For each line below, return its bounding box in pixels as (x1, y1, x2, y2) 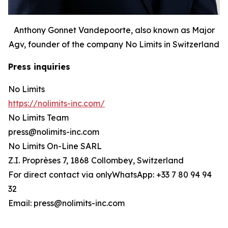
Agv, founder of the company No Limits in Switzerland (9, 39, 219, 49)
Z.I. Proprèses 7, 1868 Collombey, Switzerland (8, 155, 184, 165)
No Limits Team (8, 112, 69, 123)
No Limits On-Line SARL (8, 140, 102, 151)
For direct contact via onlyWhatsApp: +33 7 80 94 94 (8, 169, 212, 180)
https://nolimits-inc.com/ (8, 98, 105, 108)
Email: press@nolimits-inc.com (8, 197, 125, 208)
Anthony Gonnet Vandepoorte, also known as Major (13, 24, 215, 35)
